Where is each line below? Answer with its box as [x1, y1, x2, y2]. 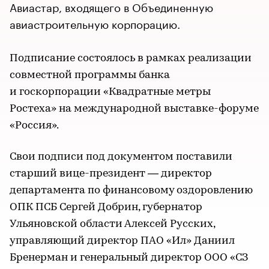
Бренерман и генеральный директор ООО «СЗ [10, 252, 248, 264]
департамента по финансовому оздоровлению [10, 185, 253, 196]
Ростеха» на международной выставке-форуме [10, 103, 259, 115]
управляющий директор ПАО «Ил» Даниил [10, 235, 235, 247]
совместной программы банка [10, 70, 170, 81]
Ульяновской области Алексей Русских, [10, 219, 215, 230]
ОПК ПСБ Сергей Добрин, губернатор [10, 202, 202, 213]
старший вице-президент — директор [10, 168, 212, 180]
